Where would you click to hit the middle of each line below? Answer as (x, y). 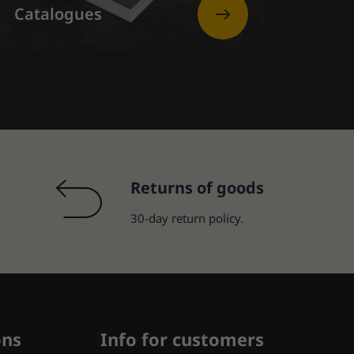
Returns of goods (197, 188)
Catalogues (58, 14)
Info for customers (182, 339)
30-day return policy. (187, 218)
